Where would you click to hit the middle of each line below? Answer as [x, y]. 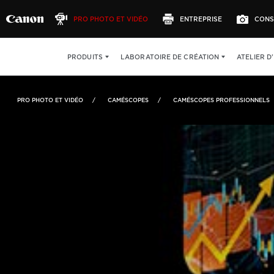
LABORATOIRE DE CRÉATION [170, 57]
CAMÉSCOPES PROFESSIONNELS [221, 100]
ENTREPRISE [201, 19]
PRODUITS [85, 57]
